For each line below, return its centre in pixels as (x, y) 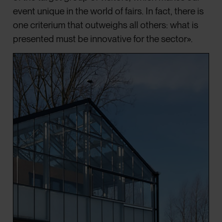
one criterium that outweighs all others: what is (106, 25)
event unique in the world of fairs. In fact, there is (109, 11)
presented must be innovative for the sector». (103, 39)
